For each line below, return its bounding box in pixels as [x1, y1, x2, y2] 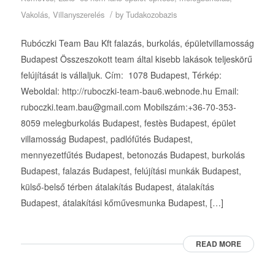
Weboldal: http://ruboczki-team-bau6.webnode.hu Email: [20, 84, 239, 97]
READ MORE [196, 238, 242, 249]
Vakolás [20, 8, 48, 20]
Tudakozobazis [125, 8, 177, 20]
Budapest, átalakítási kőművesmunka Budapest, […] [20, 196, 223, 209]
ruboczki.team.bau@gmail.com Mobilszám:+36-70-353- [20, 100, 236, 113]
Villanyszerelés [52, 8, 104, 20]
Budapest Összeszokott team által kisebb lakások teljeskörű [20, 52, 252, 65]
